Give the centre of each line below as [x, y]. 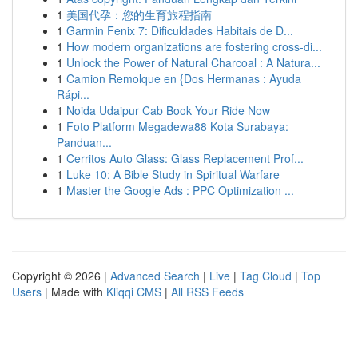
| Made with [74, 292]
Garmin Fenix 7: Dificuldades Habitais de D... [180, 30]
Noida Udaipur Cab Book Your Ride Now [168, 110]
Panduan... [84, 142]
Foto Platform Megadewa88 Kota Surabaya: [177, 126]
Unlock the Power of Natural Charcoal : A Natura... [193, 62]
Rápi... [73, 94]
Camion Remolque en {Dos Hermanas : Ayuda [184, 78]
